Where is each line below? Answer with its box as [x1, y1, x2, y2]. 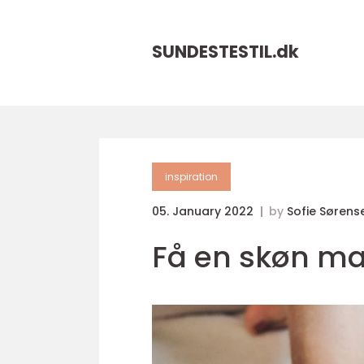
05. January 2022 [152, 203, 257, 219]
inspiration [165, 170, 218, 184]
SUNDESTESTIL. [152, 40, 276, 63]
